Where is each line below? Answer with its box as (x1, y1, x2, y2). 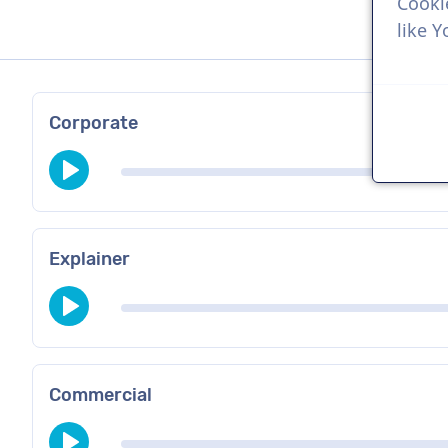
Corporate (49, 111, 138, 134)
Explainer (49, 247, 130, 270)
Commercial (49, 383, 152, 406)
